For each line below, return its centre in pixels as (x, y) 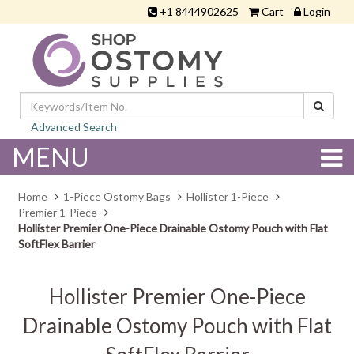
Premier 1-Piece (58, 212)
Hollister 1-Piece (228, 196)
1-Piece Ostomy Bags (117, 196)
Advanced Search (74, 127)
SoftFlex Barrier (56, 244)
